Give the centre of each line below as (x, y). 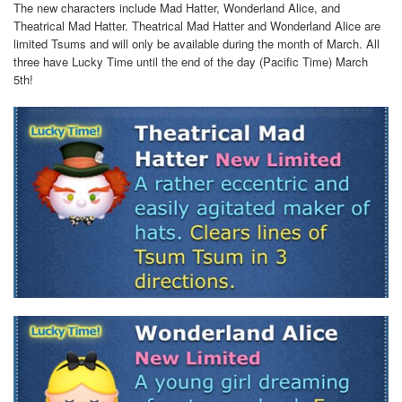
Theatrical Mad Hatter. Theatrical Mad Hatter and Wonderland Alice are (197, 26)
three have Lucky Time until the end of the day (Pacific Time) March (191, 62)
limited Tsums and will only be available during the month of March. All (197, 44)
